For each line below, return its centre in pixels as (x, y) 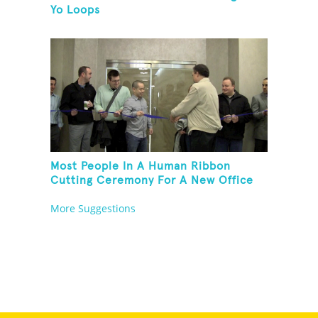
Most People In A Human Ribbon (141, 166)
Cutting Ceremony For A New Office (152, 181)
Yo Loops (76, 10)
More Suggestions (93, 209)
